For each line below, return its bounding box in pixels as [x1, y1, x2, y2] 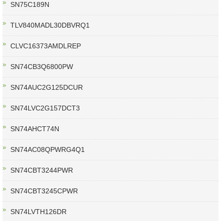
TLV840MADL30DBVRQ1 [10, 21, 90, 30]
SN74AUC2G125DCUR [10, 83, 83, 92]
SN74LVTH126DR [10, 208, 67, 216]
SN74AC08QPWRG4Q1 [10, 146, 85, 154]
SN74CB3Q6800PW [10, 63, 73, 71]
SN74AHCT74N [10, 125, 59, 133]
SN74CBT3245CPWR [10, 187, 78, 195]
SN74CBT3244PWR [10, 166, 73, 175]
